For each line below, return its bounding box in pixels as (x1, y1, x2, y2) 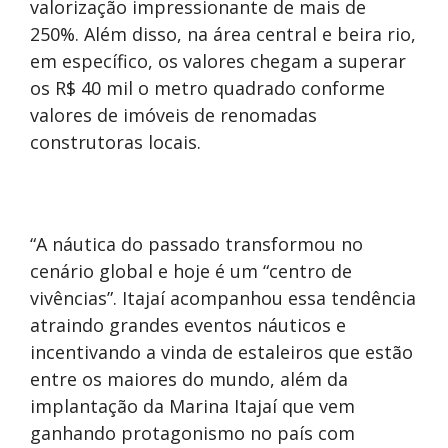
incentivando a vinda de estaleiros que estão (30, 339, 413, 364)
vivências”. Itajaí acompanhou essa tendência (30, 285, 416, 310)
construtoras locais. (30, 129, 201, 154)
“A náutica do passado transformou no (30, 231, 363, 256)
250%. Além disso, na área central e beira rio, (30, 21, 416, 46)
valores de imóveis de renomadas (30, 102, 317, 127)
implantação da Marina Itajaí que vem (30, 393, 355, 418)
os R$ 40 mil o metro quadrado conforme (30, 75, 385, 100)
